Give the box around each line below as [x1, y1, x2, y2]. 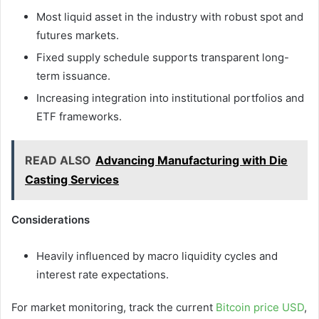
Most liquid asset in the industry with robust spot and [36, 10, 303, 24]
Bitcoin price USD [216, 300, 304, 315]
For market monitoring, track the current [11, 300, 216, 315]
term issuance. [36, 69, 110, 83]
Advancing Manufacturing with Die [95, 153, 288, 168]
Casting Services [25, 172, 119, 187]
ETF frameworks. [36, 110, 122, 124]
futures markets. [36, 28, 119, 43]
